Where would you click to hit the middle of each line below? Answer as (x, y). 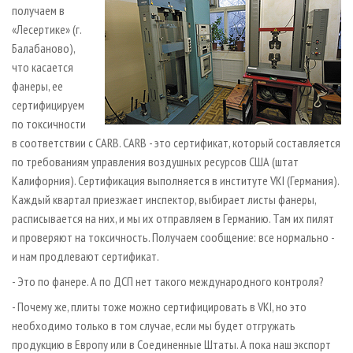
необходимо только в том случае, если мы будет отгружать (154, 325)
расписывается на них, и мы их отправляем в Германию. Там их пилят (173, 218)
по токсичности (49, 123)
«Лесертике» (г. (46, 29)
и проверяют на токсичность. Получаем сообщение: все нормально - (173, 237)
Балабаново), (43, 48)
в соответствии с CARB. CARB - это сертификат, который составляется (176, 142)
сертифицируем (48, 104)
